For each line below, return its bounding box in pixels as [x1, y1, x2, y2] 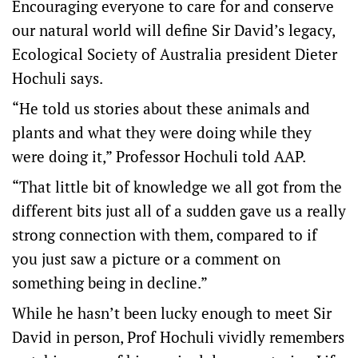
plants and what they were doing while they [12, 122, 312, 143]
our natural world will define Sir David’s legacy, [12, 20, 335, 41]
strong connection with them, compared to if [12, 225, 317, 245]
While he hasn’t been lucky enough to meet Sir [12, 303, 332, 324]
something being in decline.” [12, 272, 208, 293]
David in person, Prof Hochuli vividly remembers [12, 327, 344, 348]
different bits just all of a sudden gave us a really [12, 201, 346, 221]
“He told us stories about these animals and [12, 98, 310, 119]
